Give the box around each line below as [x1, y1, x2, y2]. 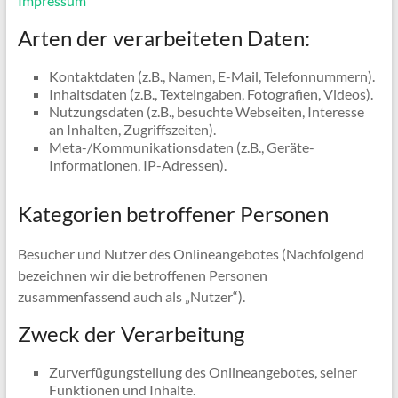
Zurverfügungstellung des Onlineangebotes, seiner [48, 363, 357, 380]
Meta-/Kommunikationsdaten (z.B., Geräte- [48, 139, 314, 155]
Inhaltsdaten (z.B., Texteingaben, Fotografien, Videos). [48, 85, 373, 102]
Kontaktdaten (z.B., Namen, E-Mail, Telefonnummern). [48, 68, 375, 84]
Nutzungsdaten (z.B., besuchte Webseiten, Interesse [48, 103, 364, 120]
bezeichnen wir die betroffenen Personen [17, 267, 267, 283]
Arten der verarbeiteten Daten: [17, 25, 310, 51]
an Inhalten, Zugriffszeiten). [48, 121, 216, 138]
